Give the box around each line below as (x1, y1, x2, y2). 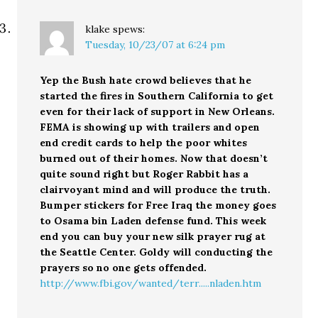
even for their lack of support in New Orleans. (40, 104, 275, 118)
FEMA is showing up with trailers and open (40, 120, 261, 133)
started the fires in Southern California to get (40, 89, 274, 102)
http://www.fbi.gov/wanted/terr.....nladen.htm (40, 276, 262, 290)
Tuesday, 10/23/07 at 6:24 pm (85, 38, 226, 51)
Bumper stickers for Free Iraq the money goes (40, 198, 277, 212)
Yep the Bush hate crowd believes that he (40, 73, 252, 87)
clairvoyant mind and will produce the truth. (40, 182, 271, 196)
